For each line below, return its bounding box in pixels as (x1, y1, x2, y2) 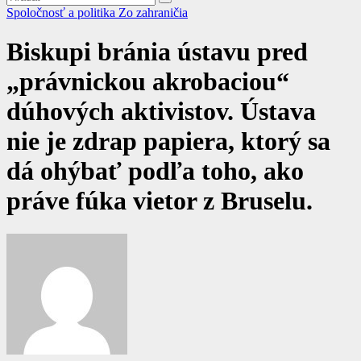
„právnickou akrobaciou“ (6, 67, 289, 97)
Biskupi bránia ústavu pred (6, 37, 308, 67)
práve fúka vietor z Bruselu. (6, 186, 313, 216)
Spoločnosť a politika (6, 6, 118, 19)
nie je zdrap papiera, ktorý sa (6, 127, 330, 156)
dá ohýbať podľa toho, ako (6, 156, 304, 186)
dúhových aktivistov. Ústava (6, 97, 316, 127)
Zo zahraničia (118, 6, 188, 19)
